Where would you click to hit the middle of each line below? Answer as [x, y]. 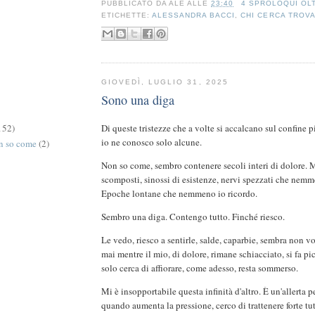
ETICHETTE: [127, 15]
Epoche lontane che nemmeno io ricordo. [181, 194]
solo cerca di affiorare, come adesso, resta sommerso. [202, 268]
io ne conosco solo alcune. [152, 142]
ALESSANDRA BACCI [194, 15]
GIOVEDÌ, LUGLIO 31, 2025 [165, 82]
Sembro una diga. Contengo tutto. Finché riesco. [193, 217]
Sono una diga [138, 100]
